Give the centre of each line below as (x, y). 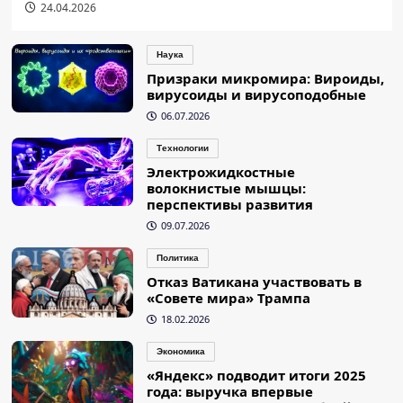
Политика (177, 258)
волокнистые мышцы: (226, 188)
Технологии (182, 148)
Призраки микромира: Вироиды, (265, 79)
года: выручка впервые (229, 392)
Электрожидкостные (220, 172)
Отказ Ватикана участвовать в (254, 282)
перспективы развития (229, 205)
